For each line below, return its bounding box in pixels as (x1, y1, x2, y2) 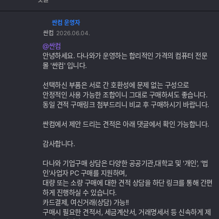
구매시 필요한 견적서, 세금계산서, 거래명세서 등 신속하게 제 (43, 208, 211, 216)
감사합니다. (43, 139, 75, 148)
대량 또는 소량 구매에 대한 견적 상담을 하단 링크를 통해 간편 (43, 178, 213, 187)
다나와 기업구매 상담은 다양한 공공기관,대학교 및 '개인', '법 (43, 159, 208, 167)
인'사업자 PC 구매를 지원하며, (43, 169, 127, 177)
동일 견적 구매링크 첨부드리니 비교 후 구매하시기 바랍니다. (43, 100, 209, 109)
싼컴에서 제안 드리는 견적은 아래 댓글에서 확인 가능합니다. (43, 120, 209, 128)
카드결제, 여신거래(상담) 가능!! (43, 198, 129, 206)
